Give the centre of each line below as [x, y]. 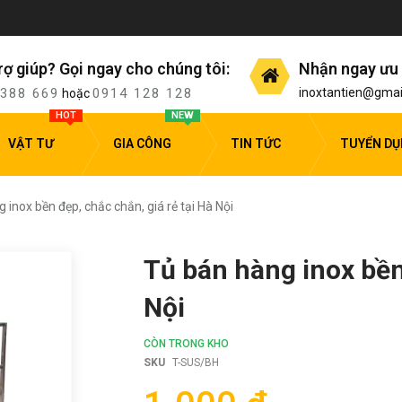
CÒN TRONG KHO [186, 343]
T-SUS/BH [196, 362]
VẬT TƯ [31, 144]
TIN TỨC [256, 144]
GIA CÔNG [142, 144]
